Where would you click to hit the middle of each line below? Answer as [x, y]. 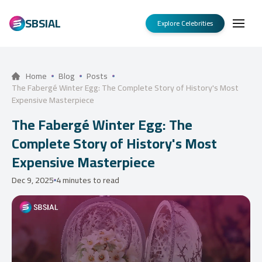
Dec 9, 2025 [33, 180]
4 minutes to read [88, 180]
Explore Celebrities [185, 23]
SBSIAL [43, 23]
